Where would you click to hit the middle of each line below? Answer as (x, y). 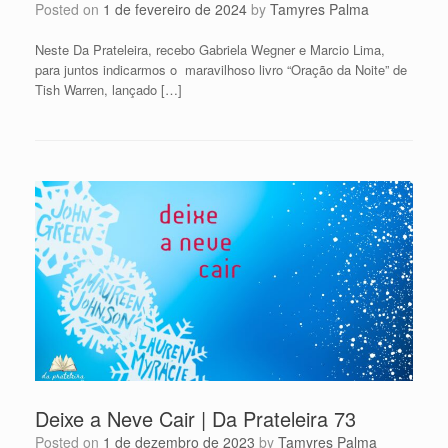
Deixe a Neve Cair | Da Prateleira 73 (195, 418)
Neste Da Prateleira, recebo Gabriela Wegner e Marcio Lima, (210, 50)
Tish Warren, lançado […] (108, 90)
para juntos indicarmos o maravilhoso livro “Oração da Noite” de (221, 70)
